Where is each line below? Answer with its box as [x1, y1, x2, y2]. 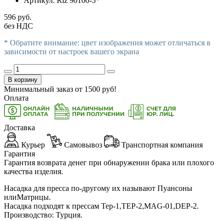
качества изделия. [4, 167, 63, 176]
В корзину [8, 75, 37, 83]
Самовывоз [62, 140, 102, 149]
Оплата [4, 93, 29, 102]
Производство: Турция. [4, 210, 84, 219]
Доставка [4, 123, 35, 132]
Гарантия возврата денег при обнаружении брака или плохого [4, 158, 214, 167]
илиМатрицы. [4, 192, 53, 201]
